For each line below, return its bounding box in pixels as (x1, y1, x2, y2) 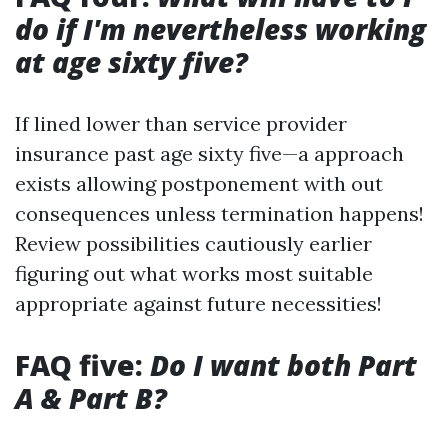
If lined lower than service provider (15, 111, 347, 136)
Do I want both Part (150, 346, 417, 384)
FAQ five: (15, 346, 150, 384)
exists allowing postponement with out (15, 171, 383, 196)
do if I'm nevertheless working (15, 10, 426, 48)
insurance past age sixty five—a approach (15, 141, 404, 166)
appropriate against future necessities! (15, 291, 382, 316)
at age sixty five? (15, 43, 248, 81)
